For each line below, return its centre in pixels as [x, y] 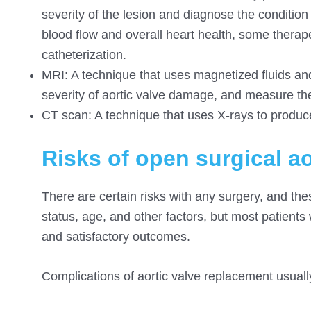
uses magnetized [211, 75]
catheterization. [84, 54]
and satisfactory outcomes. [116, 236]
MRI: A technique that [103, 75]
